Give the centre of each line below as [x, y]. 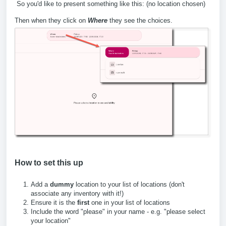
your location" [51, 220]
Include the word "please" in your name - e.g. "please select [118, 211]
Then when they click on [51, 20]
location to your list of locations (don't [129, 184]
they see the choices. [140, 20]
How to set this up [49, 162]
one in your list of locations [130, 202]
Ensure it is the [54, 202]
